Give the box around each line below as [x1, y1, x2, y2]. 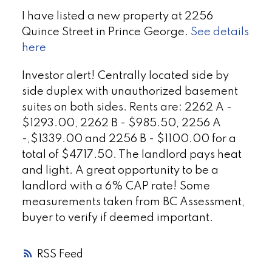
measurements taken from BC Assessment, [21, 196, 245, 208]
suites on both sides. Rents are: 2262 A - [21, 101, 232, 113]
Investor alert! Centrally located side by [21, 70, 229, 81]
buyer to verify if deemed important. [21, 212, 213, 223]
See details [190, 26, 249, 38]
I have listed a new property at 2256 [21, 10, 213, 22]
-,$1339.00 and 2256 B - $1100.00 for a [21, 133, 236, 144]
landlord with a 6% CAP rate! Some [21, 180, 210, 192]
